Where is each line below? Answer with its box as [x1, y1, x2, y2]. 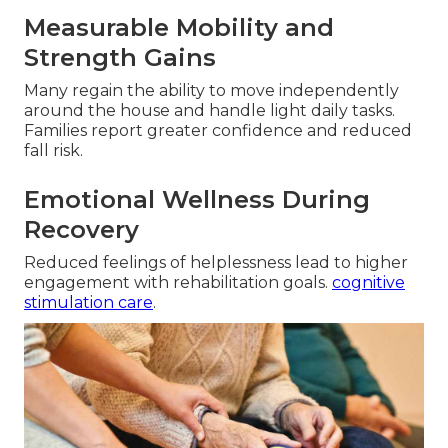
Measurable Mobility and [24, 13, 334, 43]
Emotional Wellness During [24, 185, 370, 215]
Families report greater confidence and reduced [24, 121, 412, 141]
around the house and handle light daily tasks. [24, 101, 395, 121]
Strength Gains [24, 43, 216, 73]
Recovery [24, 215, 139, 245]
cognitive [332, 273, 405, 293]
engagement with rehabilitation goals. [24, 273, 332, 293]
